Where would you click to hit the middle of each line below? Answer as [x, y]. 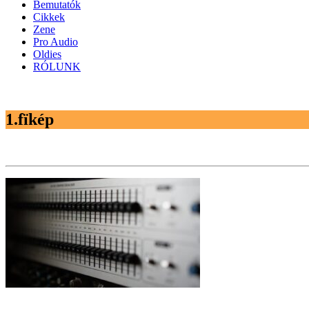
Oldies [47, 54]
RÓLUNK [57, 67]
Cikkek [49, 17]
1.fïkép [30, 119]
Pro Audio [56, 42]
